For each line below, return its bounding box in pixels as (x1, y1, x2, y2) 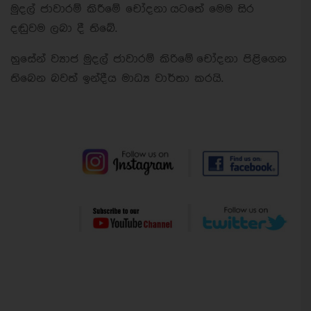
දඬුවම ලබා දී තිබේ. (10, 22, 117, 35)
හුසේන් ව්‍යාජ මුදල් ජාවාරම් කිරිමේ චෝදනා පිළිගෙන (10, 53, 287, 65)
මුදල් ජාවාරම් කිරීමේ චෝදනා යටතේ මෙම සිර (10, 3, 254, 15)
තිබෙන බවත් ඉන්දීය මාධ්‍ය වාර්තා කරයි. (10, 72, 224, 85)
